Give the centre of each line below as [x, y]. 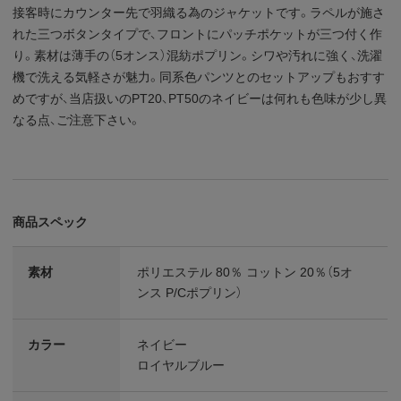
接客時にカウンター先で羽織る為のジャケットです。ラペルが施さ [199, 12]
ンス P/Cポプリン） [190, 292]
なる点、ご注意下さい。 [77, 119]
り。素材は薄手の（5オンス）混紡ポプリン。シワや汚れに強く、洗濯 [198, 55]
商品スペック [51, 222]
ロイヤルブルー [181, 365]
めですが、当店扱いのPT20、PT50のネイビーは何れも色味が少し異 [200, 98]
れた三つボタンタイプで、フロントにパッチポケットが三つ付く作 [198, 34]
